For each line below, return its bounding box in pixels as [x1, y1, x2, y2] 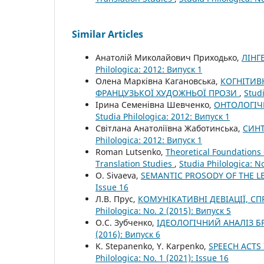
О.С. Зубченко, [95, 217, 157, 229]
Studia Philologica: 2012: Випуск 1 [95, 111, 230, 123]
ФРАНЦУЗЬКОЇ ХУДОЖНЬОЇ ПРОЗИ [95, 87, 239, 99]
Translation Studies [95, 158, 174, 170]
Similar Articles [72, 28, 143, 41]
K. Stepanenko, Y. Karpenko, [95, 240, 209, 252]
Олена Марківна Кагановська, [95, 75, 220, 87]
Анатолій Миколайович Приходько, [95, 52, 242, 64]
